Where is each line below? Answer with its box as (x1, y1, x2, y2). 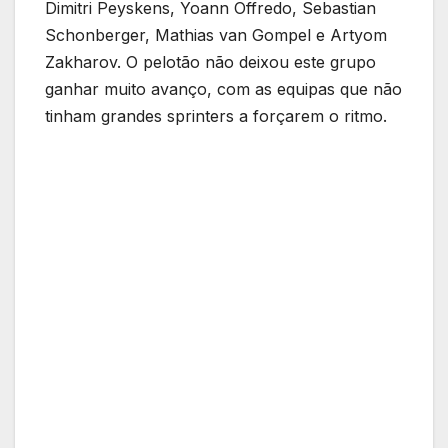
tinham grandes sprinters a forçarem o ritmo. (45, 106, 387, 127)
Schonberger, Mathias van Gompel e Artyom (45, 25, 387, 46)
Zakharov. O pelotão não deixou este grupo (45, 52, 376, 73)
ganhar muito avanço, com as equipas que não (45, 79, 402, 100)
